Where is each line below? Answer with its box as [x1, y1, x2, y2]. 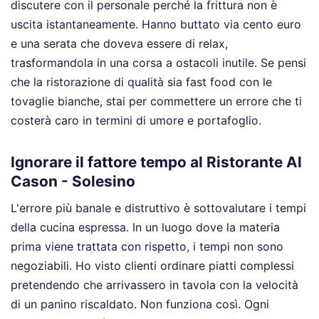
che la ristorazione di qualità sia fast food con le [11, 75, 272, 90]
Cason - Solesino [11, 172, 135, 191]
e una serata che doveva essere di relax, [11, 36, 228, 51]
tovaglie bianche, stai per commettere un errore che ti [11, 94, 302, 109]
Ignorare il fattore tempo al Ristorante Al [11, 153, 302, 172]
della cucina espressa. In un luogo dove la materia [11, 219, 280, 234]
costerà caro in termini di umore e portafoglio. [11, 113, 261, 128]
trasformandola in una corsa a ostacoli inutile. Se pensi [11, 56, 306, 70]
